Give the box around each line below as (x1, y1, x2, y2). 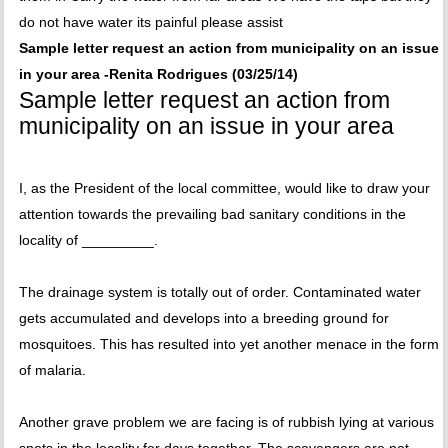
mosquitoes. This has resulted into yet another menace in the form (18, 336, 439, 353)
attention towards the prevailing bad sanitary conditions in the (18, 206, 406, 223)
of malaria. (18, 362, 86, 379)
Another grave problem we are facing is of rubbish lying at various (18, 414, 434, 431)
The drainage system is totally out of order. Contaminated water (18, 284, 421, 301)
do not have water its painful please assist (18, 14, 283, 31)
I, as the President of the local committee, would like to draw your (18, 180, 430, 197)
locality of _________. (18, 232, 158, 249)
